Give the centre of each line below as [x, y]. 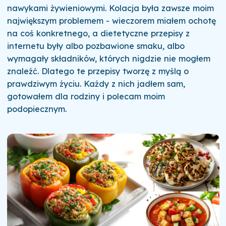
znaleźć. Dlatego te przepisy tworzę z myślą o [98, 71]
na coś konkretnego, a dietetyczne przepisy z [98, 33]
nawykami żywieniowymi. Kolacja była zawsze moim [110, 8]
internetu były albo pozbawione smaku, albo [96, 46]
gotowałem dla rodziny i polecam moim [86, 96]
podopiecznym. [37, 109]
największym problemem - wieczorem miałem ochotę [111, 20]
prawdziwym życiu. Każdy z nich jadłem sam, [96, 83]
